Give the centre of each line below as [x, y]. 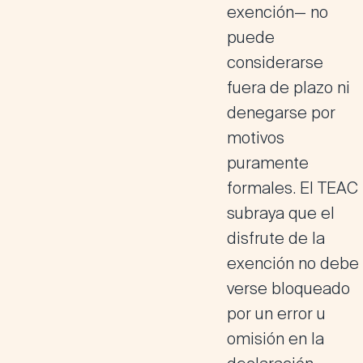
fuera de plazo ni [288, 88]
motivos [256, 138]
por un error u [276, 314]
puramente [268, 163]
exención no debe [293, 263]
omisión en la [275, 339]
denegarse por [281, 113]
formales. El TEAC [293, 188]
